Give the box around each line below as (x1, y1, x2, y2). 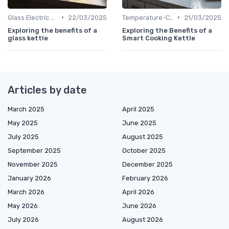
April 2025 (122, 105, 154, 113)
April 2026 (122, 188, 154, 196)
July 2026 (8, 215, 39, 223)
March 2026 (8, 188, 44, 196)
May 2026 (8, 201, 38, 210)
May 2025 (8, 119, 38, 127)
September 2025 (8, 146, 61, 154)
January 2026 (8, 174, 51, 182)
